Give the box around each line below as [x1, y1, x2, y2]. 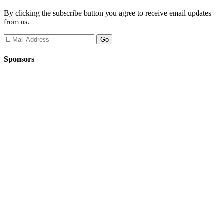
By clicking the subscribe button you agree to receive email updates [4, 8, 211, 17]
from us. [4, 17, 29, 26]
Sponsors [4, 55, 34, 64]
